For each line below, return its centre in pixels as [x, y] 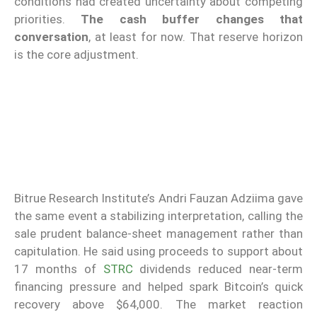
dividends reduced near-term [218, 269]
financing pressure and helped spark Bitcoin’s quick [158, 286]
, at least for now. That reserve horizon [196, 37]
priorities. [48, 19]
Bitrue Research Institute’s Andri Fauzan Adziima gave [158, 198]
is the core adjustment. [76, 55]
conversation [51, 37]
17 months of [59, 269]
